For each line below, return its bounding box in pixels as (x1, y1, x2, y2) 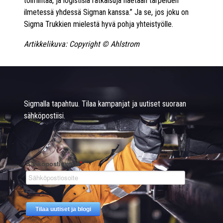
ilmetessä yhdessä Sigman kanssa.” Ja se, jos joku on (24, 7, 189, 17)
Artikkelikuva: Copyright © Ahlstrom (24, 39, 139, 49)
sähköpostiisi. (24, 111, 65, 120)
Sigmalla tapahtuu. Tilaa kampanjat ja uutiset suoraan (24, 99, 186, 109)
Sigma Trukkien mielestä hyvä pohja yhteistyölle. (24, 19, 173, 29)
